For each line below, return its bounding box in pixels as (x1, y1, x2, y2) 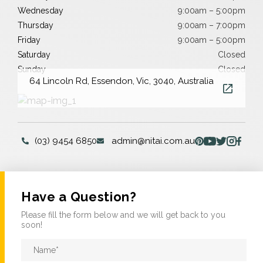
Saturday (18, 50, 50, 59)
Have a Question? (21, 189, 137, 204)
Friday (18, 35, 41, 45)
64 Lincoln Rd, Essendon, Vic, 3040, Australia (29, 76, 214, 86)
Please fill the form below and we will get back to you (21, 210, 225, 220)
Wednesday (18, 6, 63, 15)
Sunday (18, 65, 46, 74)
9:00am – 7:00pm (178, 21, 245, 30)
